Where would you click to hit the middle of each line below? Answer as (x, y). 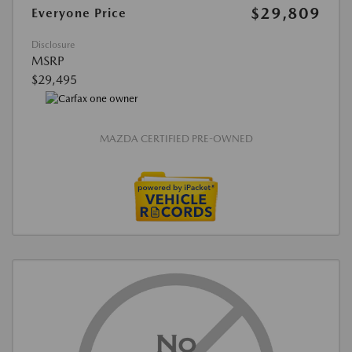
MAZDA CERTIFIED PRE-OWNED (176, 138)
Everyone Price (79, 13)
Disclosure (53, 45)
